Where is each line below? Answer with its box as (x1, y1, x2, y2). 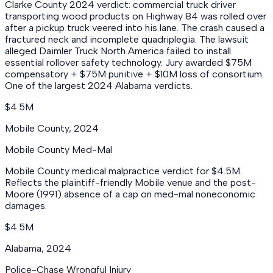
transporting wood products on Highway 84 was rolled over (5, 10, 266, 22)
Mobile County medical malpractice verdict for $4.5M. (5, 165, 242, 177)
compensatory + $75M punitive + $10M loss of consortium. (5, 68, 264, 80)
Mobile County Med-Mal (5, 143, 112, 155)
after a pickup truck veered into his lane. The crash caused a (5, 21, 264, 34)
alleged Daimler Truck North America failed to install (5, 44, 231, 57)
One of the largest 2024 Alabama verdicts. (5, 79, 193, 91)
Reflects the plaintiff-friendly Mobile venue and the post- (5, 176, 256, 188)
